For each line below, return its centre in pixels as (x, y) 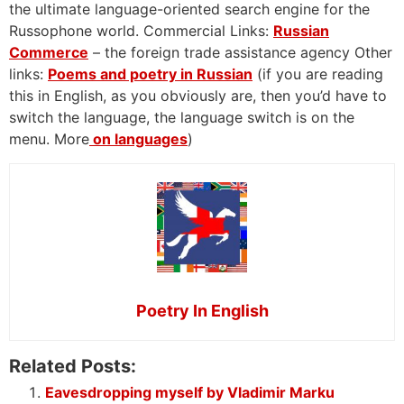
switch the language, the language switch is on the (182, 118)
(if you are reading (318, 74)
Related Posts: (73, 366)
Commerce (49, 53)
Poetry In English (202, 310)
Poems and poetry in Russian (150, 74)
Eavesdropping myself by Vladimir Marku (190, 392)
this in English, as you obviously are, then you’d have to (198, 96)
